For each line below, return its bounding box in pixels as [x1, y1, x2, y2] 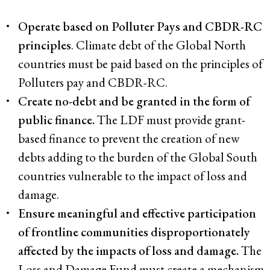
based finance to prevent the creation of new [18, 130, 239, 147]
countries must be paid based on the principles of [18, 55, 263, 72]
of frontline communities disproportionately [18, 224, 250, 240]
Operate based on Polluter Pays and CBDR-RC [18, 18, 262, 35]
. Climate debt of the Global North [71, 37, 246, 54]
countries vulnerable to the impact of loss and [18, 168, 247, 184]
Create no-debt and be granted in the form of [18, 93, 250, 110]
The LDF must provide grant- [95, 111, 245, 128]
